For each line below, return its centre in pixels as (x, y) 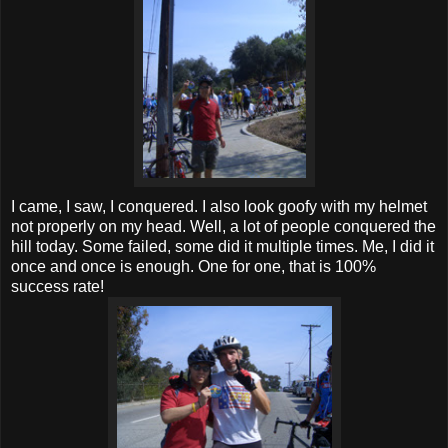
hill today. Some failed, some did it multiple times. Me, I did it (222, 247)
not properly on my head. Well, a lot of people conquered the (223, 227)
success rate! (57, 287)
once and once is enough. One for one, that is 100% (193, 267)
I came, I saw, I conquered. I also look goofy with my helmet (219, 207)
